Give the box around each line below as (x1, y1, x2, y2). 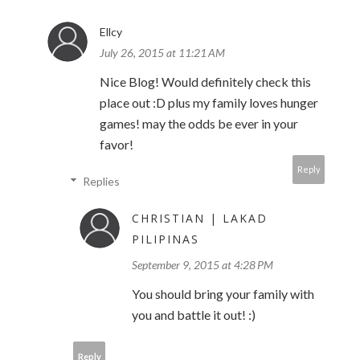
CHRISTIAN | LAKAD (132, 211, 268, 227)
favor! (100, 137, 133, 153)
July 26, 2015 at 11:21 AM (100, 46, 225, 60)
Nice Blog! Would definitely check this (100, 74, 311, 90)
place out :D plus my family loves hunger (100, 95, 318, 111)
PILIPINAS (132, 231, 199, 247)
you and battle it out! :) (132, 307, 256, 323)
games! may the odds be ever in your (100, 116, 298, 132)
